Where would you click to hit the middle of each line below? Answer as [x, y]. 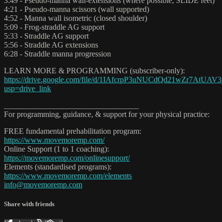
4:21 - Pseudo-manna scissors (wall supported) [77, 9]
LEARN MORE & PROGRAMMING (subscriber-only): [94, 70]
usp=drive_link [28, 88]
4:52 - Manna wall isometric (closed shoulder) [76, 18]
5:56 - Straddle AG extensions [51, 45]
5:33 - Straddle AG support [46, 36]
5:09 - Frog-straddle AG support [54, 27]
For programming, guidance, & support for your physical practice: [107, 114]
